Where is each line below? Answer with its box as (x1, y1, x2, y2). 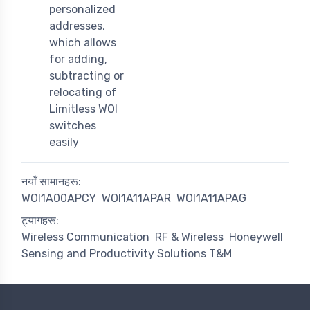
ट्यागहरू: (21, 214, 59, 228)
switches (49, 119, 96, 133)
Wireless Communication (21, 230, 149, 244)
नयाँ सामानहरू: (21, 175, 81, 189)
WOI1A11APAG (176, 192, 246, 206)
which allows (49, 36, 116, 50)
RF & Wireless (155, 230, 224, 244)
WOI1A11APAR (102, 192, 171, 206)
